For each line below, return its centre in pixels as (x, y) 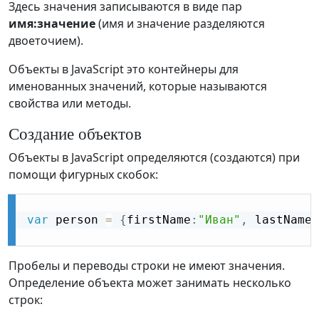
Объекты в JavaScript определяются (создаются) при (154, 158)
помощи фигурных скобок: (83, 175)
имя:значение (52, 24)
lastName (280, 220)
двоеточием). (46, 41)
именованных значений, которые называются (138, 87)
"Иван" (219, 220)
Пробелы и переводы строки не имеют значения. (147, 266)
